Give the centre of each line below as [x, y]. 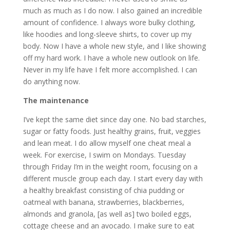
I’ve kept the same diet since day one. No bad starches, [114, 119]
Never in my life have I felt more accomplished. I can [110, 70]
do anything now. [51, 81]
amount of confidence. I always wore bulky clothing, [109, 22]
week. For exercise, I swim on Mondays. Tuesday [104, 155]
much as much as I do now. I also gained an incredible [112, 11]
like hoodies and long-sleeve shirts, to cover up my [107, 34]
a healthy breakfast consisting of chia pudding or [103, 190]
